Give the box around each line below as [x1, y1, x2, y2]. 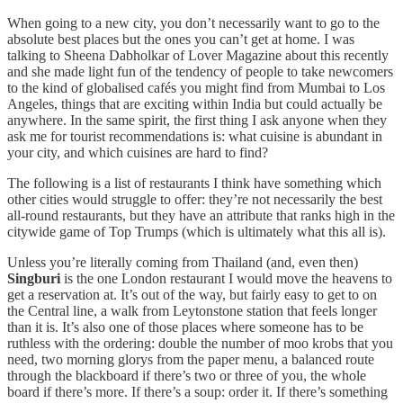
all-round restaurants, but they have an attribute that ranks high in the [7, 208, 395, 224]
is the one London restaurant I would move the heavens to [60, 271, 392, 287]
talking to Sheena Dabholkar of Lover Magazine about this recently [7, 48, 389, 64]
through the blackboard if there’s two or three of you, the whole [7, 368, 366, 384]
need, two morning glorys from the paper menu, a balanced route [7, 352, 374, 368]
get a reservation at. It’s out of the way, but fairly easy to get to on [7, 287, 377, 303]
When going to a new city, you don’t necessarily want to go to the [7, 15, 380, 31]
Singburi [7, 271, 60, 287]
